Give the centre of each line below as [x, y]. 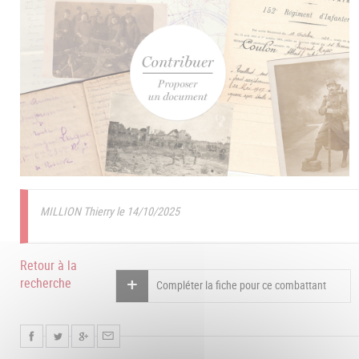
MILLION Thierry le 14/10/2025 [110, 212]
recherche [46, 283]
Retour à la [48, 266]
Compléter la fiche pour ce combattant [241, 285]
